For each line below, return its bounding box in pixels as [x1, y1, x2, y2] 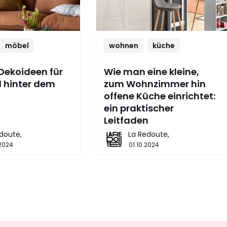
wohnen [108, 41, 138, 51]
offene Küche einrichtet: [103, 90, 215, 102]
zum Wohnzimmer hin [103, 78, 206, 90]
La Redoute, [128, 129, 169, 139]
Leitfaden [103, 114, 148, 127]
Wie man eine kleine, [103, 65, 199, 78]
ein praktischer [103, 102, 174, 115]
